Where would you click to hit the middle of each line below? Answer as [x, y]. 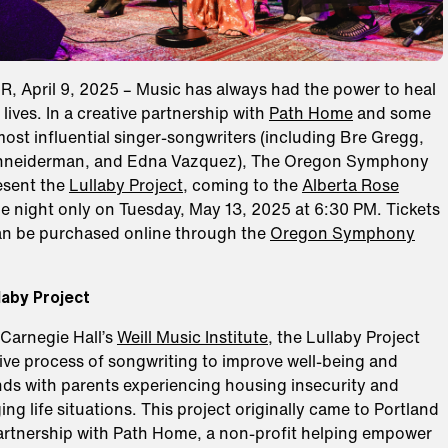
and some [391, 113]
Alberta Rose [350, 185]
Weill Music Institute [192, 337]
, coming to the [242, 185]
